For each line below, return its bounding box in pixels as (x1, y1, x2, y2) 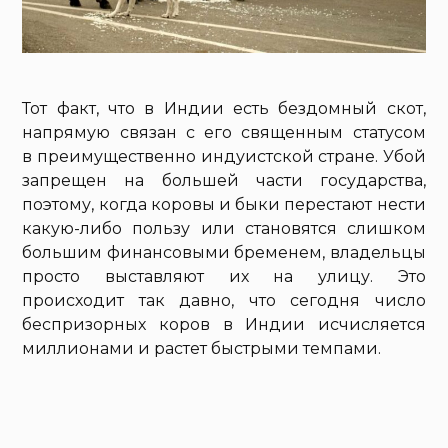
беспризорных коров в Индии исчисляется (22, 314, 426, 334)
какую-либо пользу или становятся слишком (22, 218, 426, 238)
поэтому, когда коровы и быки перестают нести (22, 194, 426, 214)
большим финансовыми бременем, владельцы (22, 242, 426, 262)
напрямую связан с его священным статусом (22, 122, 426, 142)
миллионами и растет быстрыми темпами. (22, 338, 382, 358)
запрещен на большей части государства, (22, 170, 426, 190)
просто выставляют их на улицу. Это (22, 266, 426, 286)
